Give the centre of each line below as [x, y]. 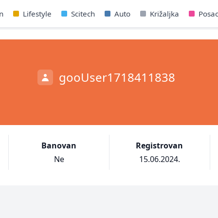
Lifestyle [37, 14]
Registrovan [160, 145]
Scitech [83, 14]
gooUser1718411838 [117, 77]
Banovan [59, 145]
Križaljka [164, 14]
